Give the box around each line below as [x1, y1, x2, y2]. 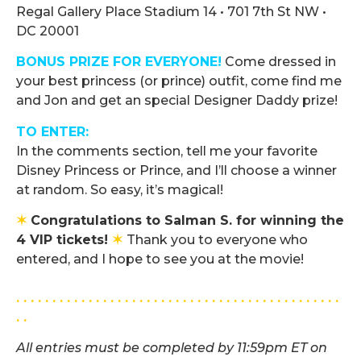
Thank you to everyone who [127, 232, 308, 247]
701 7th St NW [227, 3, 319, 19]
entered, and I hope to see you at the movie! [16, 251, 304, 267]
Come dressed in [225, 54, 336, 70]
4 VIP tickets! [16, 232, 112, 247]
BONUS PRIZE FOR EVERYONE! [16, 54, 222, 70]
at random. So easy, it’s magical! [16, 181, 223, 197]
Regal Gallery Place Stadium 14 [16, 3, 217, 19]
